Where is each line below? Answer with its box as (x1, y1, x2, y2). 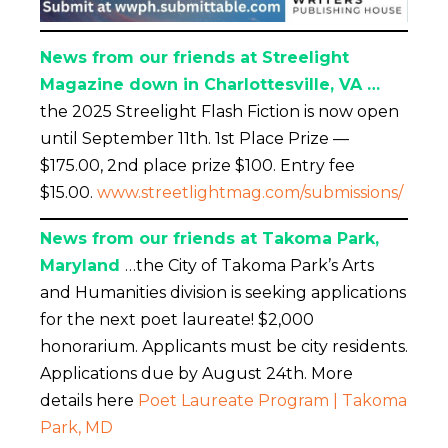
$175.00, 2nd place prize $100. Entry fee (40, 155, 355, 175)
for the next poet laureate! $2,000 (40, 309, 314, 329)
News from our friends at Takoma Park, (40, 228, 379, 248)
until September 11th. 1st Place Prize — (40, 128, 349, 148)
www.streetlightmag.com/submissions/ (97, 182, 403, 202)
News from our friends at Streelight (40, 47, 349, 67)
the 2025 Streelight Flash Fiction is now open (40, 101, 399, 121)
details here (40, 390, 138, 410)
